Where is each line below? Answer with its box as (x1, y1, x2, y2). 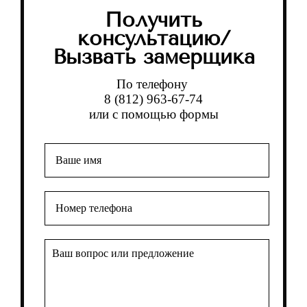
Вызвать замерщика (52, 44, 255, 69)
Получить (105, 7, 202, 32)
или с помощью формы (88, 106, 219, 121)
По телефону (116, 76, 191, 91)
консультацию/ (77, 25, 230, 51)
